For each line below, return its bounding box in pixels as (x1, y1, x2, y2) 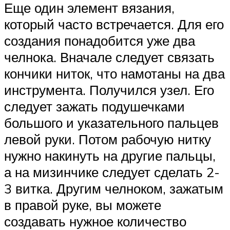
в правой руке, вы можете (4, 196, 161, 213)
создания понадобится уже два (4, 32, 195, 49)
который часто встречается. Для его (4, 15, 224, 32)
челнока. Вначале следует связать (4, 48, 215, 65)
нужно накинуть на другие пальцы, (4, 147, 216, 164)
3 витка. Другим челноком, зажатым (4, 180, 223, 197)
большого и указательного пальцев (4, 114, 219, 131)
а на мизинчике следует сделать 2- (4, 163, 220, 180)
